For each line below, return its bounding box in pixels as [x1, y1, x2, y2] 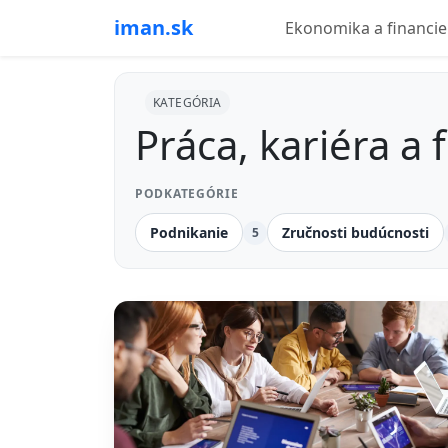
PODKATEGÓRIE [135, 185, 239, 202]
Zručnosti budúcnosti [282, 223, 429, 242]
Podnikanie [150, 223, 228, 242]
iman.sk [114, 14, 193, 41]
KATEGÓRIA [152, 94, 222, 111]
